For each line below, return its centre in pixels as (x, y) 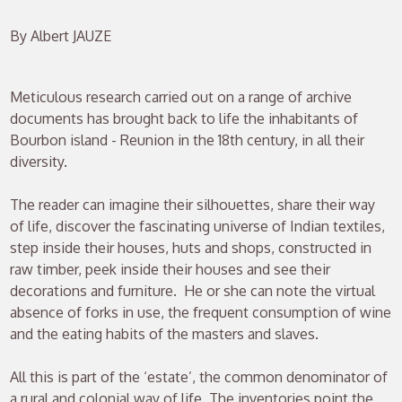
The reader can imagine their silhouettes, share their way (193, 205)
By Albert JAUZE (61, 36)
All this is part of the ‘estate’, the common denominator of (199, 377)
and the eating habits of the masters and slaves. (165, 334)
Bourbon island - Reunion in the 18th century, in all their (188, 140)
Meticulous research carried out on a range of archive (181, 97)
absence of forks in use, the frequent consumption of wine (201, 313)
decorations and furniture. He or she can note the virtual (193, 291)
